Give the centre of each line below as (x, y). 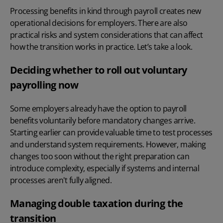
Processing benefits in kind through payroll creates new (106, 11)
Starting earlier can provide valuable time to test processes (111, 132)
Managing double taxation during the (97, 203)
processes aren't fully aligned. (61, 180)
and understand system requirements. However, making (108, 144)
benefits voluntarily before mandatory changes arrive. (103, 120)
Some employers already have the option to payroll (98, 108)
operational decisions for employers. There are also (99, 23)
